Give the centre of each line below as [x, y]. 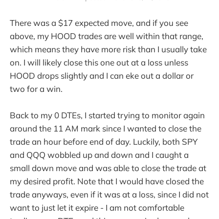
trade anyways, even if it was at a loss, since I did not [109, 194]
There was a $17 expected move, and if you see [99, 22]
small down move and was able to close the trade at [108, 168]
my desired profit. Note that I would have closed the [107, 181]
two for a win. [36, 88]
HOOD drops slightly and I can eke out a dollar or [102, 75]
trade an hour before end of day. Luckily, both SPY [104, 141]
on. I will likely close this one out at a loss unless [99, 62]
